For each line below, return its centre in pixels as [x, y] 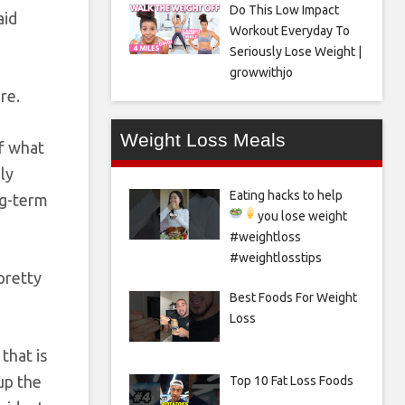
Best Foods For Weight [293, 297]
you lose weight [303, 216]
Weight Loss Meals [203, 139]
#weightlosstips [275, 257]
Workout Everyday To [289, 30]
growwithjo [261, 72]
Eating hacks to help [286, 195]
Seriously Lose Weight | [295, 51]
